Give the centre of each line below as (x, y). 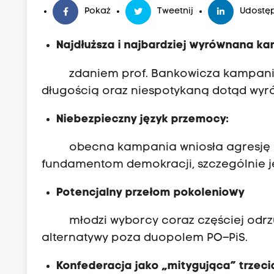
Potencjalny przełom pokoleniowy (151, 193)
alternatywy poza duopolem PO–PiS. (145, 239)
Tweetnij (176, 12)
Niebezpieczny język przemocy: (143, 119)
